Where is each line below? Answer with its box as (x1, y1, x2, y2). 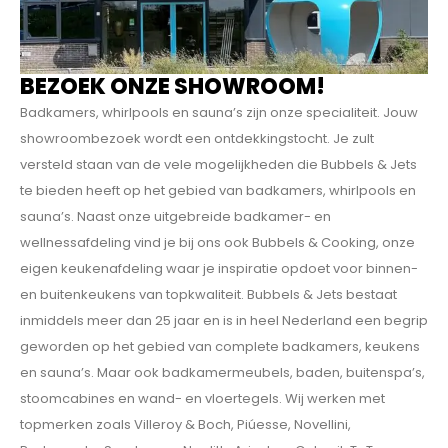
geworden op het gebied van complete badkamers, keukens (20, 336, 420, 356)
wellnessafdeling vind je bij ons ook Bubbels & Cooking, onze (20, 232, 415, 252)
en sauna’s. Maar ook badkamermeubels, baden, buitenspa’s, (20, 362, 425, 382)
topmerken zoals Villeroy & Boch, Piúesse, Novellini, (20, 414, 351, 434)
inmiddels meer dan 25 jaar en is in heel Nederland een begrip (20, 310, 428, 330)
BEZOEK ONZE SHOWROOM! (20, 70, 325, 102)
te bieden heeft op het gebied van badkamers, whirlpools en (20, 180, 416, 200)
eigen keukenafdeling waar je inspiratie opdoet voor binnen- (20, 258, 418, 278)
